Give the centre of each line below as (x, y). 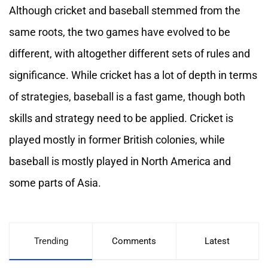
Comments (134, 241)
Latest (217, 241)
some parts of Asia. (57, 183)
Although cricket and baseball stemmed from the (125, 11)
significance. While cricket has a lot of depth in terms (133, 75)
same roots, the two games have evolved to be (120, 32)
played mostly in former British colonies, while (117, 140)
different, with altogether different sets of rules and (130, 54)
